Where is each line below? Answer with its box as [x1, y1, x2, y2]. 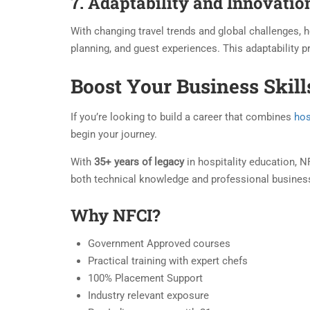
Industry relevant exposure [88, 289, 209, 302]
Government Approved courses [88, 237, 230, 250]
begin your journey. [71, 128, 157, 141]
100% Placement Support [88, 272, 203, 285]
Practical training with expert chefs [88, 255, 248, 268]
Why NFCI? [71, 204, 161, 227]
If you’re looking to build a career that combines [71, 111, 294, 124]
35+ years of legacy [94, 156, 184, 169]
